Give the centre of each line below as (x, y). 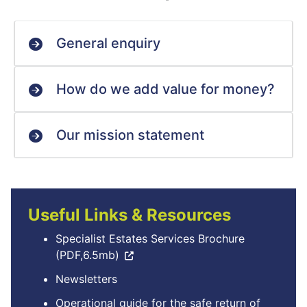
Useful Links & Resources (130, 215)
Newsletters (86, 279)
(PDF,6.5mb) (87, 255)
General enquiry (108, 43)
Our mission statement (130, 135)
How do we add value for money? (165, 89)
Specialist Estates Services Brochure (150, 238)
